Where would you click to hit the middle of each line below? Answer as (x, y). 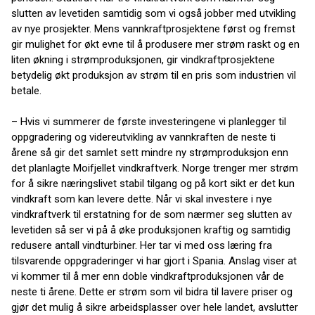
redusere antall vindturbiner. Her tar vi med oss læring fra (142, 245)
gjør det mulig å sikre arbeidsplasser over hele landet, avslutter (155, 307)
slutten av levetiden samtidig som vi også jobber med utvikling (154, 13)
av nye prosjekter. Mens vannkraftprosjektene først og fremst (153, 29)
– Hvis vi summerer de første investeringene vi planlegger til (149, 122)
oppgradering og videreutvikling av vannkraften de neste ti (143, 137)
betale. (26, 91)
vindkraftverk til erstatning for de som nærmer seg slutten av (152, 214)
